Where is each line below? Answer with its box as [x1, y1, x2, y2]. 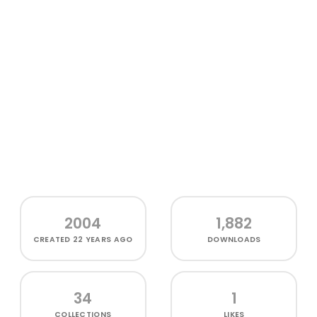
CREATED [33, 234, 74, 245]
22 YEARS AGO [73, 234, 133, 245]
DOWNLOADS [207, 234, 261, 245]
